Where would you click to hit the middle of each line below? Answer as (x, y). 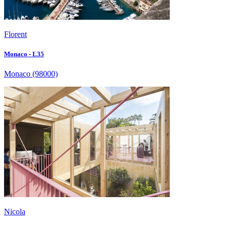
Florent (15, 34)
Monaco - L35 (24, 54)
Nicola (15, 212)
